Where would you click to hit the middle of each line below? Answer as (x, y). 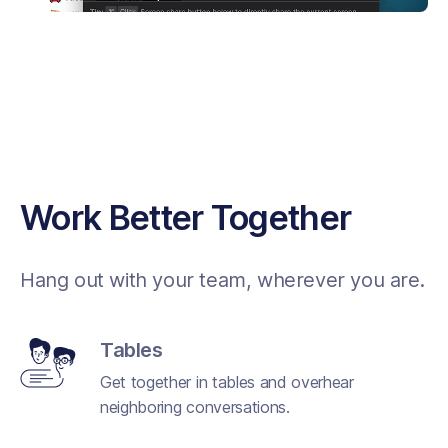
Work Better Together (186, 217)
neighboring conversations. (195, 406)
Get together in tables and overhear (227, 381)
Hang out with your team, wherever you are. (222, 279)
